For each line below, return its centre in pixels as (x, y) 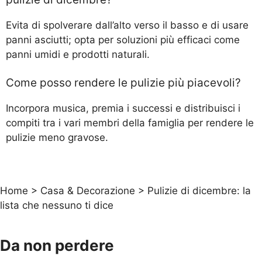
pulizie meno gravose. (57, 138)
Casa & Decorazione (88, 190)
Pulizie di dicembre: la (199, 190)
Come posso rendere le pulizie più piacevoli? (123, 83)
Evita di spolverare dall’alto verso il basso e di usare (127, 25)
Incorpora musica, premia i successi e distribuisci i (123, 108)
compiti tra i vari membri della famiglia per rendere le (130, 123)
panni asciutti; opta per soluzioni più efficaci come (123, 39)
